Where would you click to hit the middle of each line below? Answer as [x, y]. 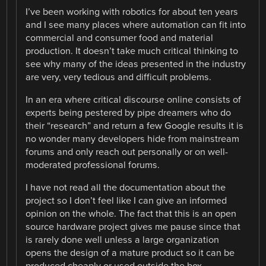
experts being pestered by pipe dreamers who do [129, 113]
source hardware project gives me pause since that [133, 227]
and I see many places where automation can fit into [136, 25]
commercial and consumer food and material [120, 38]
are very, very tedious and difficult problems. [119, 77]
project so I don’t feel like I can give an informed [126, 201]
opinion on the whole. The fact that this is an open [131, 214]
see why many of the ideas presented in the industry [136, 64]
